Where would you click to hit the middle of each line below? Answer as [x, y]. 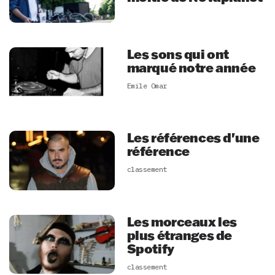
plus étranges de [180, 234]
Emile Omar [147, 85]
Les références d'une [193, 137]
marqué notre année [191, 67]
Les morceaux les [182, 221]
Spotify [150, 248]
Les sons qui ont [178, 53]
